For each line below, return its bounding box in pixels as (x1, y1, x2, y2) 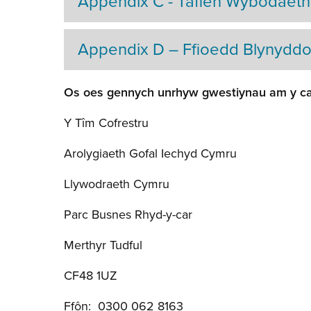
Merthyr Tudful (64, 237, 142, 253)
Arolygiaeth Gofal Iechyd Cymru (64, 145, 237, 161)
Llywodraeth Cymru (64, 176, 169, 192)
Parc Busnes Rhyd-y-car (64, 206, 192, 222)
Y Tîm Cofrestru (64, 115, 149, 131)
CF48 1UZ (64, 267, 117, 283)
